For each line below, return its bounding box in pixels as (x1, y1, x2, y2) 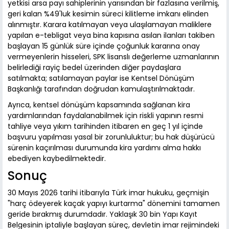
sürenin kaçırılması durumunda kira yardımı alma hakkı (8, 143, 201, 153)
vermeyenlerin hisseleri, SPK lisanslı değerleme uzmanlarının (8, 52, 219, 62)
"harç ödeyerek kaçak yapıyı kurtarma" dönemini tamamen (8, 198, 220, 209)
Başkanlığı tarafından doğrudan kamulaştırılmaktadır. (8, 84, 195, 95)
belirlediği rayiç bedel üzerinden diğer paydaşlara (8, 62, 181, 73)
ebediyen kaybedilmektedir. (8, 153, 106, 164)
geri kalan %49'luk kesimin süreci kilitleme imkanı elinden (8, 9, 209, 19)
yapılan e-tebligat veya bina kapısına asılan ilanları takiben (8, 30, 215, 41)
